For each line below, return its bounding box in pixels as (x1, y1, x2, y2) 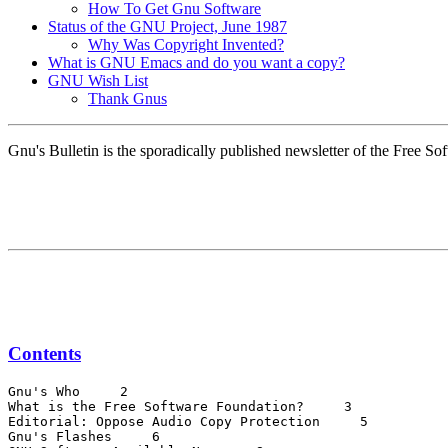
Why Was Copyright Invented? (88, 36, 284, 54)
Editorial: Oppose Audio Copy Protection (8, 413, 328, 429)
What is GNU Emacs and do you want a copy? (48, 54, 345, 72)
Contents (8, 343, 81, 365)
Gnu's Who (8, 383, 88, 399)
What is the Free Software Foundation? (8, 398, 312, 414)
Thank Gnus (88, 90, 167, 108)
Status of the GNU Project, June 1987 (48, 18, 287, 36)
